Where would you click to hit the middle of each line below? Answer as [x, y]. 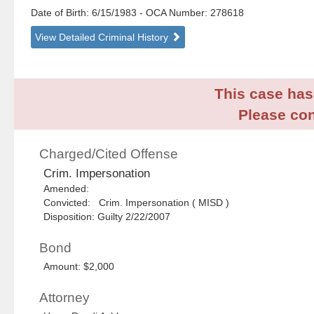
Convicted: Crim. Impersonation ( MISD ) [137, 203]
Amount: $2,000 [79, 267]
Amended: [69, 189]
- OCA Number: [174, 13]
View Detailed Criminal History [103, 37]
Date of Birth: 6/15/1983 [86, 13]
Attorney [65, 298]
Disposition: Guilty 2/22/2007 [107, 217]
